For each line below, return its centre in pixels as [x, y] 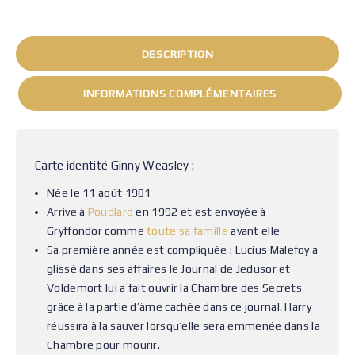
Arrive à [67, 212]
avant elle [254, 231]
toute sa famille [186, 231]
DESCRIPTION [177, 54]
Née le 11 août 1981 [99, 193]
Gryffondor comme [95, 231]
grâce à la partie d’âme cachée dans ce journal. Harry [179, 307]
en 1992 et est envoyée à [200, 212]
